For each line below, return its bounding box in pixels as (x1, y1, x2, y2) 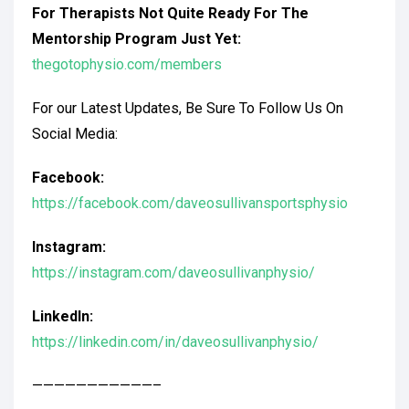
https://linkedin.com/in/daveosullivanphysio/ (32, 333, 319, 351)
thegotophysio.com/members (32, 56, 222, 73)
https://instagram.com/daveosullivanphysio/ (32, 264, 315, 281)
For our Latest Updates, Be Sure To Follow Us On (32, 100, 343, 117)
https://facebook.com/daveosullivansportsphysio (32, 194, 348, 212)
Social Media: (32, 125, 118, 142)
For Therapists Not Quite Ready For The (32, 5, 309, 22)
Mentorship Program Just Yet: (32, 30, 241, 47)
